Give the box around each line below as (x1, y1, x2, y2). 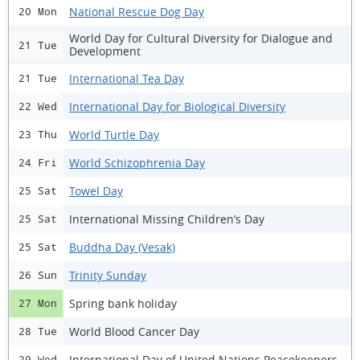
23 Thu (18, 129, 57, 141)
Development (69, 43, 141, 59)
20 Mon (18, 6, 57, 18)
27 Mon (18, 297, 57, 309)
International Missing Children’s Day (69, 211, 264, 227)
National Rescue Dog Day (69, 3, 204, 19)
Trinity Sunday (69, 267, 146, 283)
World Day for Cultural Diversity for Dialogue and (69, 31, 333, 46)
